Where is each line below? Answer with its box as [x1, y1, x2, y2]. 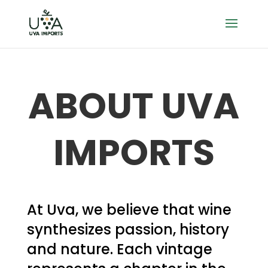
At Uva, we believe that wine [26, 200, 232, 220]
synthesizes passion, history [26, 220, 229, 239]
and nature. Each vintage [26, 239, 212, 259]
